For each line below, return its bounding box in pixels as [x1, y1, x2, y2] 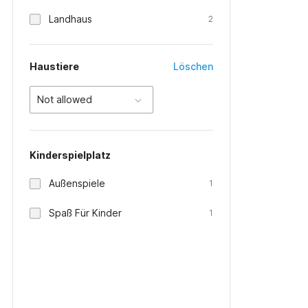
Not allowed [37, 93, 92, 105]
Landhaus [49, 13, 92, 25]
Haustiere [30, 60, 79, 72]
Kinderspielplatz [30, 149, 111, 161]
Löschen [173, 60, 214, 72]
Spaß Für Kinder [49, 207, 122, 219]
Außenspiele [49, 177, 105, 189]
